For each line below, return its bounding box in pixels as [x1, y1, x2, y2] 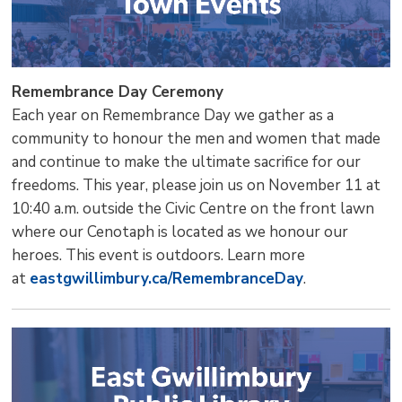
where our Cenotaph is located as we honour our [12, 221, 349, 242]
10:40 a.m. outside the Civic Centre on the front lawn [12, 197, 375, 219]
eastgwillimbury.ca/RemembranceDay [30, 267, 304, 289]
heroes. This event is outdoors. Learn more [12, 244, 306, 266]
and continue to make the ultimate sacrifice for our [12, 151, 362, 172]
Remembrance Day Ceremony [12, 81, 224, 102]
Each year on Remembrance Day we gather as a [12, 104, 335, 126]
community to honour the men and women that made [12, 127, 381, 149]
